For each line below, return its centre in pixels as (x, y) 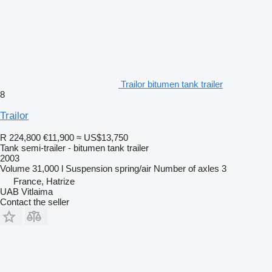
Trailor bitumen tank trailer (172, 84)
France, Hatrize (44, 181)
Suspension (89, 168)
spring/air (133, 168)
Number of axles (186, 168)
